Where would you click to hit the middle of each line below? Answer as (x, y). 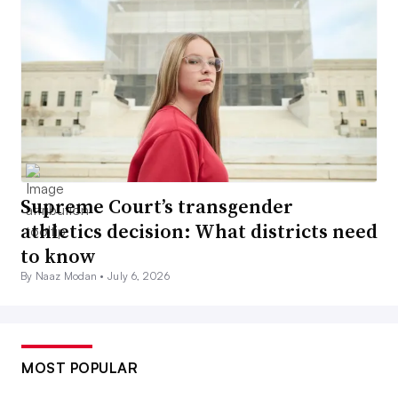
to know (58, 256)
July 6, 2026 (139, 276)
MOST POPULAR (80, 368)
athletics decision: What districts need (199, 231)
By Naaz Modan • (64, 276)
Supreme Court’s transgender (157, 207)
